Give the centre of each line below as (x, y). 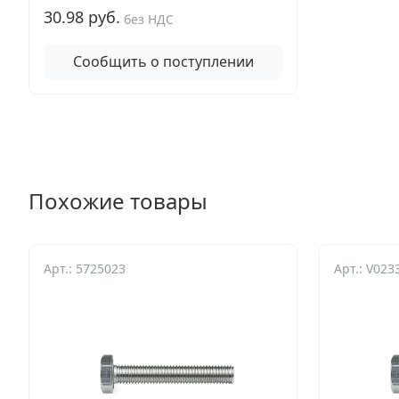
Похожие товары (118, 201)
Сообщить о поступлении (163, 61)
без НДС (149, 19)
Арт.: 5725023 (85, 269)
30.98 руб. (82, 17)
